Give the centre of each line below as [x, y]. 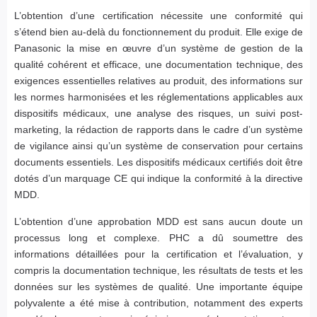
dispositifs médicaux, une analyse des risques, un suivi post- [158, 114]
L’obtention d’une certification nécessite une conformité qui [158, 16]
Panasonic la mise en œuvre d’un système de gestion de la [158, 48]
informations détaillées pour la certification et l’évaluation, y [158, 254]
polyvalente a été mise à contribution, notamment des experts [158, 303]
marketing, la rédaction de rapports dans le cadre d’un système [158, 130]
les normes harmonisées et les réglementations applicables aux [158, 97]
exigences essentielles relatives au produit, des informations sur [158, 81]
